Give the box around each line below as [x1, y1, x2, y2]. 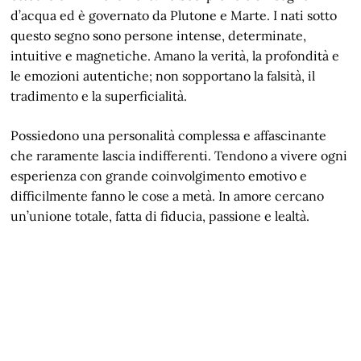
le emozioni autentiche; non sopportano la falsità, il [10, 68, 316, 84]
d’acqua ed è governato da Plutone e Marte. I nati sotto [10, 7, 338, 23]
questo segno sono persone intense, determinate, [10, 27, 307, 44]
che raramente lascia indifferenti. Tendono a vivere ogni [10, 147, 348, 164]
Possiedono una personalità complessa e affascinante [10, 127, 327, 143]
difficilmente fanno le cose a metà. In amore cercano [10, 188, 325, 204]
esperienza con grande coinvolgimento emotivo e [10, 168, 308, 184]
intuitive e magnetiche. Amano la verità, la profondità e [10, 48, 340, 64]
